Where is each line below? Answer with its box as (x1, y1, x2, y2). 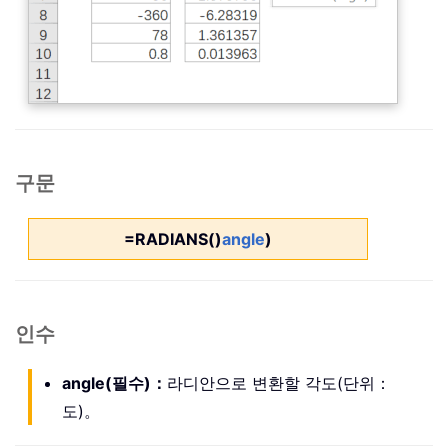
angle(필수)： (62, 373, 167, 394)
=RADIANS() (123, 229, 222, 250)
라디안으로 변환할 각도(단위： (167, 373, 391, 394)
